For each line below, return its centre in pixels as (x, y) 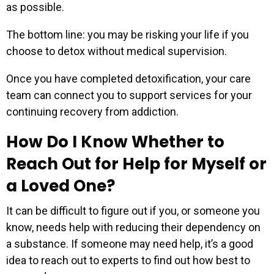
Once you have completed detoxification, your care (128, 78)
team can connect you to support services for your (129, 95)
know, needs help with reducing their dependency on (133, 227)
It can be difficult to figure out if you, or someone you (133, 210)
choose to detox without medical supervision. (117, 51)
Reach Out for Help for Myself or (136, 164)
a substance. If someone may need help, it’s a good (130, 243)
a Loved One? (61, 186)
